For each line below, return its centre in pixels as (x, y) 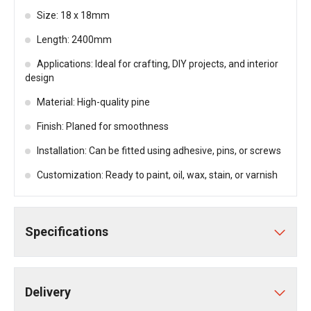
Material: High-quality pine (93, 102)
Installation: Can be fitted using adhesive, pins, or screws (159, 151)
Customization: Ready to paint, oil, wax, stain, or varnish (157, 175)
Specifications (67, 232)
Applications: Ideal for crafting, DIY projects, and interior (158, 64)
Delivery (48, 292)
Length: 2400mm (74, 40)
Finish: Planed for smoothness (103, 126)
